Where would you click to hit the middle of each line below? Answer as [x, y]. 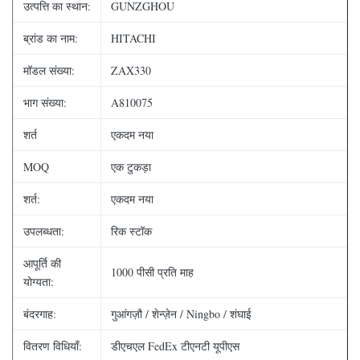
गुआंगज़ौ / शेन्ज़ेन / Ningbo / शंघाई [181, 314]
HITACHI [133, 38]
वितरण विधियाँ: [53, 346]
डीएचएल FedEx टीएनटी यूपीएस [175, 346]
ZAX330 [131, 70]
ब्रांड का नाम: [51, 38]
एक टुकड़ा [131, 167]
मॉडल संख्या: [49, 70]
